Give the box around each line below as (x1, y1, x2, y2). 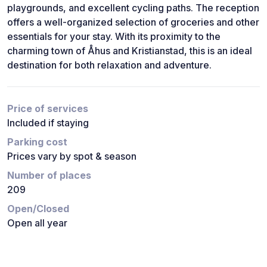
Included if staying (7, 116, 89, 129)
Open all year (7, 216, 67, 229)
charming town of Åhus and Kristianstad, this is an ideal (7, 44, 252, 57)
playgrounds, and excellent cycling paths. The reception (7, 1, 259, 14)
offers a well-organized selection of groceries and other (7, 15, 259, 28)
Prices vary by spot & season (7, 150, 136, 162)
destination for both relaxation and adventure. (7, 58, 212, 71)
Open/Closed (7, 202, 69, 215)
